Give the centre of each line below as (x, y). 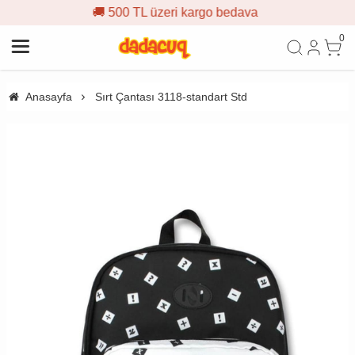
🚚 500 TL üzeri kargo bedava (90, 12)
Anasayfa (48, 97)
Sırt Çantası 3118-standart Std (171, 97)
